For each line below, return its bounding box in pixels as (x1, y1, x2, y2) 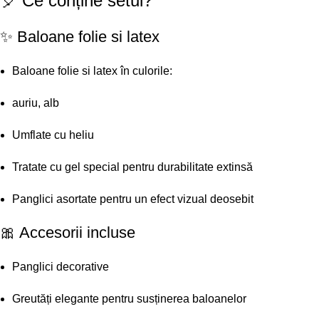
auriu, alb (12, 97, 59, 110)
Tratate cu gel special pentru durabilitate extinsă (12, 161, 253, 174)
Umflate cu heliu (12, 129, 94, 142)
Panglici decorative (12, 261, 109, 273)
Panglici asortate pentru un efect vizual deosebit (12, 193, 253, 206)
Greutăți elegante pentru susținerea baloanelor (12, 293, 246, 305)
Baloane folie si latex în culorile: (12, 65, 172, 78)
